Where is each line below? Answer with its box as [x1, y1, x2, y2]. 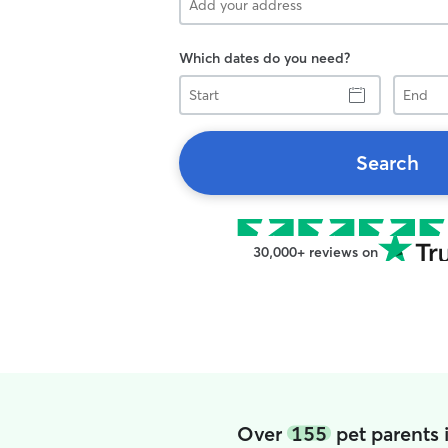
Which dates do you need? [179, 49, 350, 67]
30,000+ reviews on [252, 243, 378, 261]
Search [355, 150, 419, 175]
